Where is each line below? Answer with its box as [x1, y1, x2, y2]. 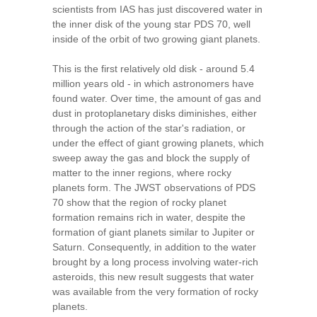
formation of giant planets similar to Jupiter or [52, 226, 255, 238]
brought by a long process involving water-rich [52, 256, 258, 268]
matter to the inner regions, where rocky [52, 167, 231, 179]
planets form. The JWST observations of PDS [52, 182, 255, 194]
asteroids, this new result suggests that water [52, 271, 254, 283]
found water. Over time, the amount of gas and [52, 93, 261, 105]
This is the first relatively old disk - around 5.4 [52, 63, 255, 75]
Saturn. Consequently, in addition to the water [52, 241, 256, 253]
